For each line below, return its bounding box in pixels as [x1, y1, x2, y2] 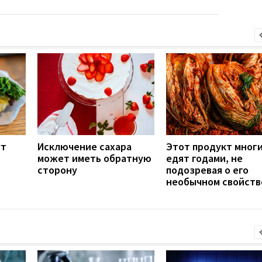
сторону [37, 163, 77, 177]
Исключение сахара [37, 139, 132, 153]
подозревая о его [166, 163, 249, 177]
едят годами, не [166, 151, 243, 165]
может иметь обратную [37, 151, 151, 165]
